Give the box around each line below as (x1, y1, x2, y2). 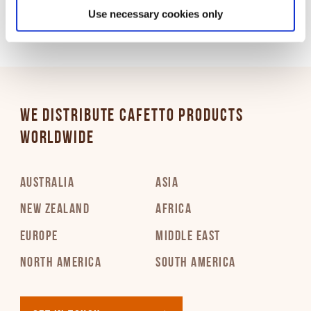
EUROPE (19, 229, 58, 244)
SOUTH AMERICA (155, 256, 236, 271)
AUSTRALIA (19, 176, 75, 190)
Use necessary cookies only (88, 8, 223, 19)
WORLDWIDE (19, 129, 94, 147)
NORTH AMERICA (19, 256, 102, 271)
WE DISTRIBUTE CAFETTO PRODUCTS (19, 107, 244, 125)
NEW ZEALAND (19, 203, 90, 217)
